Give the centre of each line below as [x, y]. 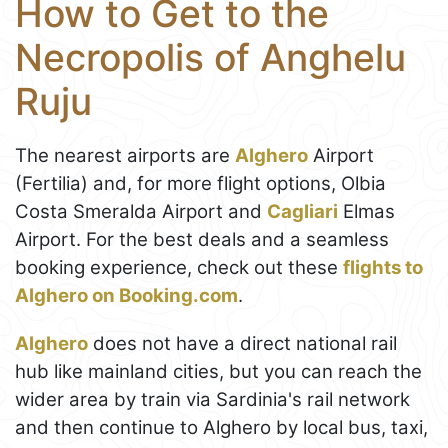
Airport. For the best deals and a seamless [202, 240]
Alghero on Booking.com [126, 296]
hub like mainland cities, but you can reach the [218, 372]
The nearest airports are [125, 156]
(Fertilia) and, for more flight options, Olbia [200, 184]
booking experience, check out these [179, 268]
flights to [383, 268]
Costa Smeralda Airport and [141, 212]
